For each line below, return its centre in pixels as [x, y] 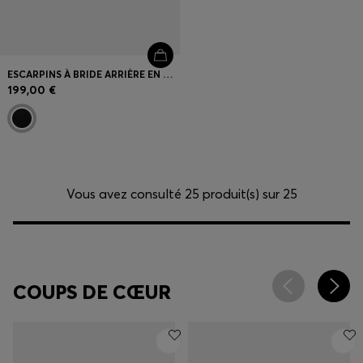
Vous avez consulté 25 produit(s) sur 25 [181, 193]
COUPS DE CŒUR [92, 292]
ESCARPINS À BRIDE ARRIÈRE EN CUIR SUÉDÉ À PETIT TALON [168, 74]
